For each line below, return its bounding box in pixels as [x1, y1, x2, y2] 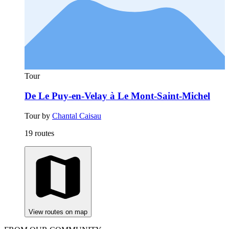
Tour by [25, 111, 52, 120]
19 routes [25, 128, 54, 138]
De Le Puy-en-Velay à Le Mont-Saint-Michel [25, 90, 210, 101]
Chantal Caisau [52, 111, 101, 120]
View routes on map [29, 208, 87, 216]
